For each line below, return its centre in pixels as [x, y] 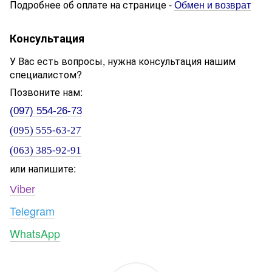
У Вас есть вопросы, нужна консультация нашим [123, 61]
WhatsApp [35, 233]
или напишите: [43, 168]
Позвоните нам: [46, 92]
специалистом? [46, 74]
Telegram [32, 210]
